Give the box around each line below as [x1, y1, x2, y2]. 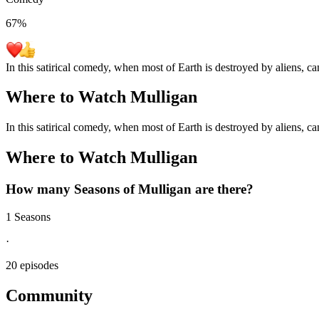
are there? [192, 182, 253, 197]
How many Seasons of [6, 182, 138, 197]
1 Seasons [6, 210, 51, 223]
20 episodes [6, 258, 58, 271]
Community [6, 286, 93, 305]
